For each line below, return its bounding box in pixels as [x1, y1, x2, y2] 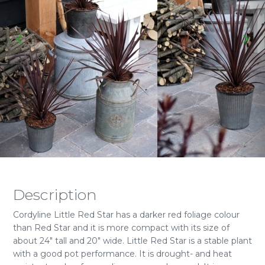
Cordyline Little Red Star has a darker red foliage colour [13, 209, 240, 220]
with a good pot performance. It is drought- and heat [13, 248, 232, 259]
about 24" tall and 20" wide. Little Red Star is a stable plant [13, 235, 252, 246]
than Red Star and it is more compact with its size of [13, 222, 230, 233]
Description [13, 186, 97, 203]
